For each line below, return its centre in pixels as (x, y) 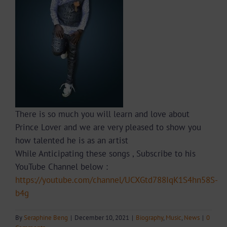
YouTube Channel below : (62, 167)
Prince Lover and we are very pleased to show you (108, 127)
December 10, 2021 (102, 218)
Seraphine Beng (46, 218)
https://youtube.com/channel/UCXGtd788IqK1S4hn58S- (117, 180)
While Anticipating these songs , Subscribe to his (105, 154)
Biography (149, 218)
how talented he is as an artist (72, 141)
